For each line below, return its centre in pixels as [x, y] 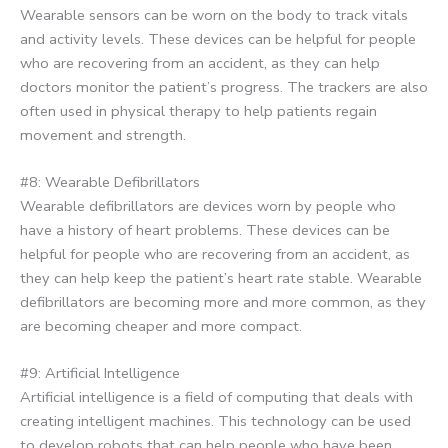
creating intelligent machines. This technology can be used [215, 421]
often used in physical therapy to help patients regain [198, 110]
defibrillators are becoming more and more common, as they [223, 302]
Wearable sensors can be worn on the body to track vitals [214, 14]
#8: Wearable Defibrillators [110, 182]
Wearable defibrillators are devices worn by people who [208, 206]
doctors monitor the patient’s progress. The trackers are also [224, 86]
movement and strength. [103, 134]
